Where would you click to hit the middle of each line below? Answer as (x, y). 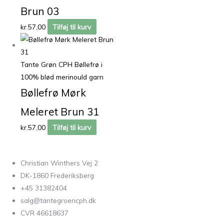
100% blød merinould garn (62, 77)
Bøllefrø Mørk (53, 93)
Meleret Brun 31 (60, 112)
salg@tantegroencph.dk (58, 200)
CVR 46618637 (45, 212)
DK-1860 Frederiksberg (57, 175)
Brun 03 (40, 11)
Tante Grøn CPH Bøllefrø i (62, 64)
